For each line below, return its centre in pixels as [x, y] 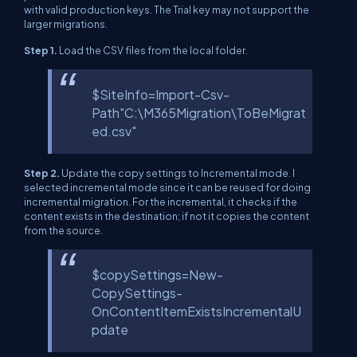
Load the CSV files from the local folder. [153, 50]
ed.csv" [114, 131]
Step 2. [43, 173]
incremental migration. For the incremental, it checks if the [161, 201]
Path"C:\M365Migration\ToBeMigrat [199, 112]
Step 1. [41, 50]
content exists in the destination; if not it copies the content [167, 216]
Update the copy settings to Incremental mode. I [178, 173]
